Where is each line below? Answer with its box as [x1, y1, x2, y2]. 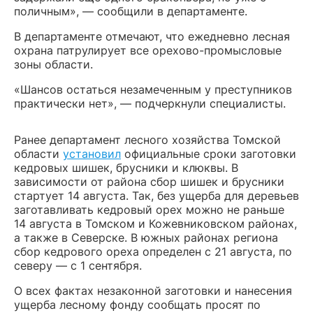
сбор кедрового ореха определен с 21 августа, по [14, 245, 292, 259]
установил [63, 147, 121, 161]
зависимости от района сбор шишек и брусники [14, 175, 284, 189]
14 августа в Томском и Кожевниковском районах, [14, 217, 297, 231]
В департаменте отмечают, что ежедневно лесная [14, 29, 290, 43]
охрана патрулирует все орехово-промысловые [14, 43, 282, 57]
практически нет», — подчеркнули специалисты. [14, 96, 286, 110]
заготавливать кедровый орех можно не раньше [14, 203, 284, 217]
